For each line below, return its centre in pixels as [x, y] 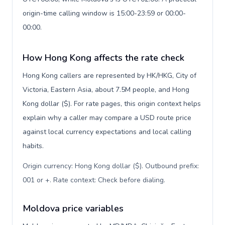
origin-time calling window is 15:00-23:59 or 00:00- [104, 13]
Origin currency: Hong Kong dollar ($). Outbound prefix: [111, 166]
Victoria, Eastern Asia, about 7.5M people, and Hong [106, 90]
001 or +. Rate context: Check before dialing [93, 180]
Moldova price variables [73, 208]
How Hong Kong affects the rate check [103, 58]
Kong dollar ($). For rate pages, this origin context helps [112, 104]
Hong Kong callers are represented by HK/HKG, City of [109, 76]
